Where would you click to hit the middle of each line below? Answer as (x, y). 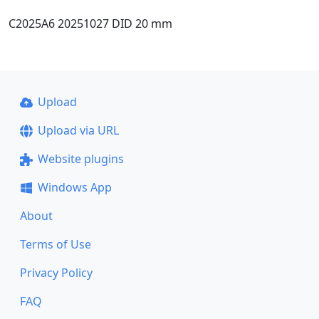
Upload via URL (78, 131)
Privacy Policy (56, 273)
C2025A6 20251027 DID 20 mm (90, 24)
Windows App (74, 188)
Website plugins (80, 159)
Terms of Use (56, 245)
